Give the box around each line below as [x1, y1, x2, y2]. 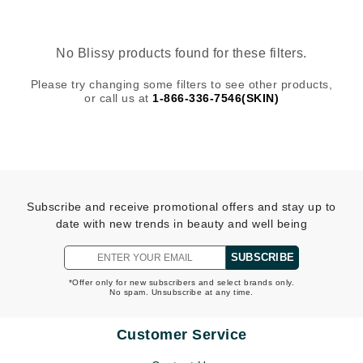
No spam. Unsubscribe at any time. [109, 288, 254, 297]
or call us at [84, 92, 152, 105]
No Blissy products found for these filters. [56, 46, 307, 61]
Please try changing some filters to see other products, [30, 78, 333, 92]
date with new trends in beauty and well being [55, 217, 308, 231]
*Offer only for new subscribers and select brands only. [68, 278, 295, 288]
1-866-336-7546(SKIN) [152, 92, 279, 105]
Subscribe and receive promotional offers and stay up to [27, 200, 336, 214]
